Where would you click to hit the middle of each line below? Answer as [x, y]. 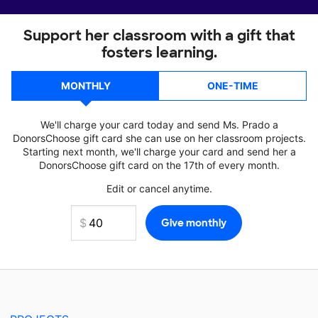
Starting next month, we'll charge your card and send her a [159, 152]
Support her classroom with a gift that [159, 35]
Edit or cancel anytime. [159, 188]
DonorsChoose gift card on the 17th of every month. [159, 165]
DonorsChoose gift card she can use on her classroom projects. [159, 138]
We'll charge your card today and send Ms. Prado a [159, 125]
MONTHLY [86, 86]
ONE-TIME [232, 86]
